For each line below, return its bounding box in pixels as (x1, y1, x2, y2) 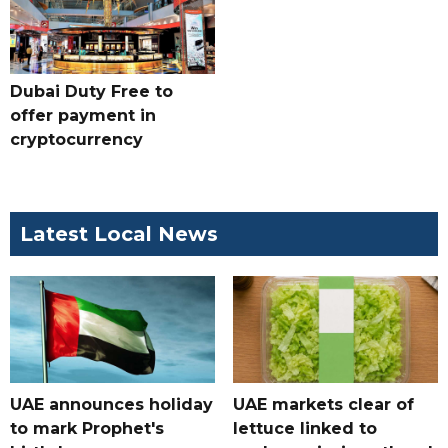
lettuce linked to (232, 419, 377, 439)
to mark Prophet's (10, 419, 164, 439)
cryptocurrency (10, 130, 143, 150)
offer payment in (10, 106, 156, 126)
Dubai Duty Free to (10, 82, 173, 102)
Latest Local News (20, 222, 218, 247)
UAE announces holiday (10, 395, 213, 415)
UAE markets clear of (232, 395, 414, 415)
